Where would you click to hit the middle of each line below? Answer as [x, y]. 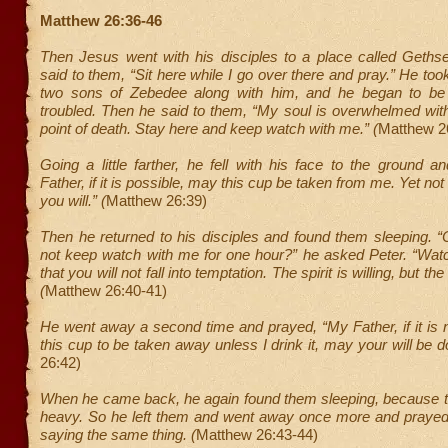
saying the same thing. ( [118, 434]
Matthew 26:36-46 [101, 20]
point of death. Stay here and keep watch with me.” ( [209, 128]
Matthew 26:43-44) [257, 434]
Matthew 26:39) [156, 200]
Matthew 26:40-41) [106, 290]
